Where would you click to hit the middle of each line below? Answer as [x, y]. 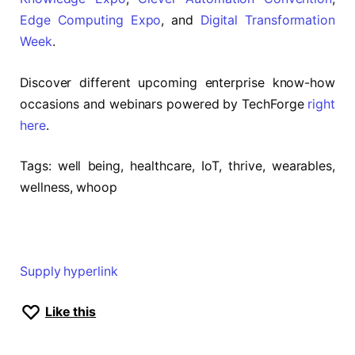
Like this [71, 312]
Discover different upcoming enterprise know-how [177, 82]
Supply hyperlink [69, 271]
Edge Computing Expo [91, 21]
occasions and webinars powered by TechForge [164, 104]
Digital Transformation [267, 21]
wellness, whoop [69, 188]
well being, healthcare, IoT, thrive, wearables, [193, 166]
